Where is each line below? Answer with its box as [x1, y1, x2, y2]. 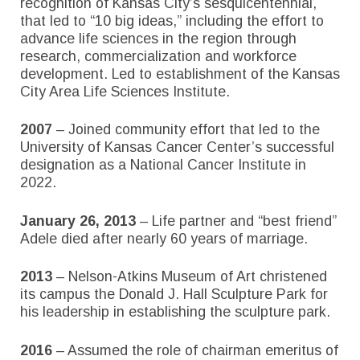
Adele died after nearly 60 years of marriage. [20, 230, 308, 247]
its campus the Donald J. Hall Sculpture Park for [20, 286, 328, 303]
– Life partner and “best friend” [136, 212, 337, 229]
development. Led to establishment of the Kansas [20, 65, 340, 82]
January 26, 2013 [20, 212, 136, 229]
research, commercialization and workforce [20, 47, 297, 64]
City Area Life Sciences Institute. [20, 83, 230, 100]
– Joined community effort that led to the [52, 121, 320, 138]
